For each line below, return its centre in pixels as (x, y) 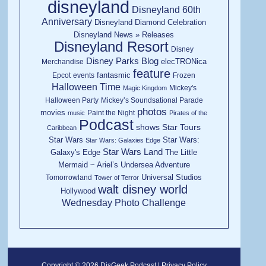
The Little (181, 152)
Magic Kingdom (145, 88)
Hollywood (78, 191)
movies (53, 112)
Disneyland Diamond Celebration (151, 22)
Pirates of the (189, 113)
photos (152, 112)
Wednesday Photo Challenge (124, 202)
